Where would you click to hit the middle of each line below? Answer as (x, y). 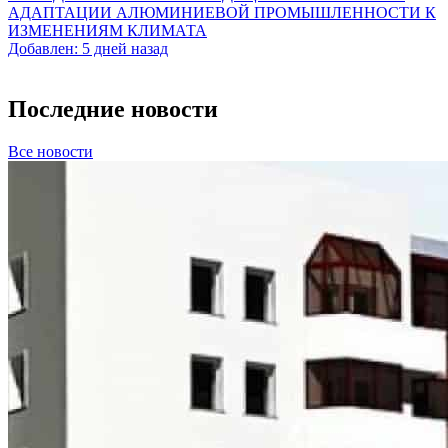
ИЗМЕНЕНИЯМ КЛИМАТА (107, 31)
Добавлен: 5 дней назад (88, 49)
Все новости (50, 152)
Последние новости (113, 109)
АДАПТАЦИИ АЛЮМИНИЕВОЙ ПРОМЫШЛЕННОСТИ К (222, 13)
